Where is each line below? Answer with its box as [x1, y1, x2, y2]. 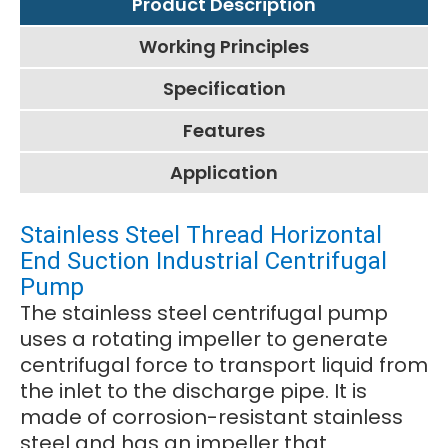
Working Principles [139, 34, 309, 60]
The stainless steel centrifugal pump [20, 299, 388, 328]
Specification [162, 76, 286, 102]
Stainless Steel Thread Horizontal [20, 221, 382, 250]
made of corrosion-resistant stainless [20, 403, 403, 432]
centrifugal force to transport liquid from [20, 351, 428, 380]
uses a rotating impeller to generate [20, 325, 388, 354]
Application [170, 160, 278, 186]
